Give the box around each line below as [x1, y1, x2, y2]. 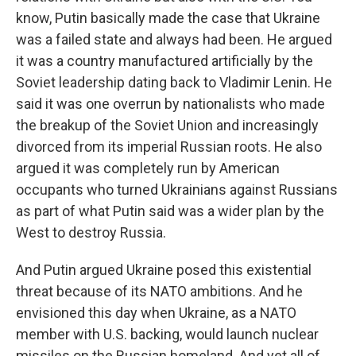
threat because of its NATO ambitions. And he [16, 283, 303, 300]
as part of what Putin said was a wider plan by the [16, 203, 324, 219]
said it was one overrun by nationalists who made [16, 95, 325, 112]
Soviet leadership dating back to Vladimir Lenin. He [16, 74, 332, 91]
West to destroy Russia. [16, 224, 166, 241]
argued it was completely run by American [16, 160, 280, 176]
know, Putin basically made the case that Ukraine [16, 10, 320, 26]
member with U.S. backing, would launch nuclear [16, 326, 319, 342]
